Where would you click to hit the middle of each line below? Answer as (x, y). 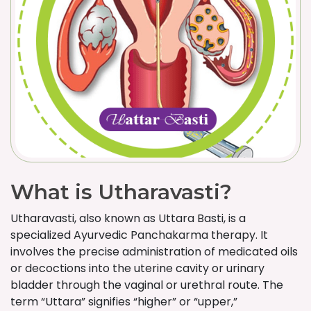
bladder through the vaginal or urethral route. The (147, 285)
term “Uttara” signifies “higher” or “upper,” (124, 302)
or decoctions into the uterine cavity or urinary (137, 268)
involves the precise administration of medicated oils (154, 252)
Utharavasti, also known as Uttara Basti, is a (128, 218)
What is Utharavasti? (121, 192)
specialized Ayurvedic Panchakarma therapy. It (139, 235)
